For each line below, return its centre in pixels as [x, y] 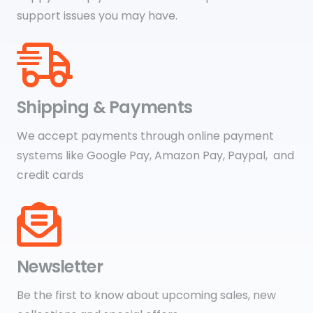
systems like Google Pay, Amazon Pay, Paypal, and [155, 155]
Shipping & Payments [105, 107]
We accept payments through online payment [145, 136]
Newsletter [60, 266]
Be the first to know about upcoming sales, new [146, 295]
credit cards [52, 175]
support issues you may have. [99, 15]
